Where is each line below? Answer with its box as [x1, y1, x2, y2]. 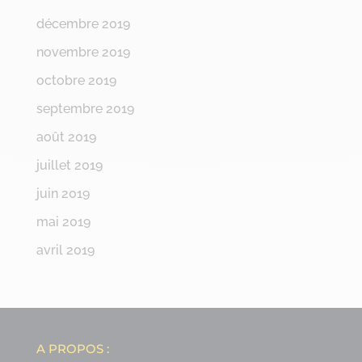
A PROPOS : [36, 340, 109, 356]
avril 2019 [36, 242, 95, 258]
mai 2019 [36, 213, 90, 229]
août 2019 [36, 128, 96, 145]
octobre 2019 [36, 72, 116, 88]
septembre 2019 [36, 100, 134, 116]
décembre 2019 [36, 15, 130, 32]
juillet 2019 [36, 157, 103, 173]
